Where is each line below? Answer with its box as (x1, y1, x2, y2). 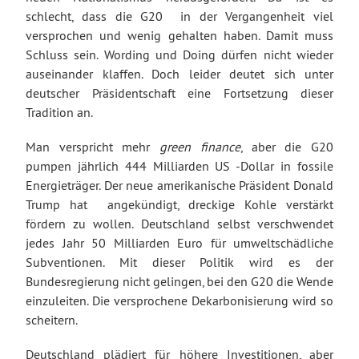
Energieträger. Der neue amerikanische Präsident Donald (26, 176, 333, 193)
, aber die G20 (240, 138, 334, 155)
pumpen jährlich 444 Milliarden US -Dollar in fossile (26, 157, 333, 174)
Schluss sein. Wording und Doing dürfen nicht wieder (26, 46, 333, 63)
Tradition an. (26, 103, 93, 120)
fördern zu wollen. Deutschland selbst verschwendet (26, 215, 333, 232)
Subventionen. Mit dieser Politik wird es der (26, 253, 333, 270)
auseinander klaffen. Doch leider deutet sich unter (26, 65, 333, 82)
